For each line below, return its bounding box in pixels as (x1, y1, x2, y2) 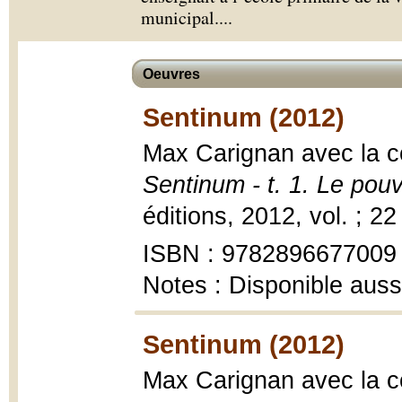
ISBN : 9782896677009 (143, 240, 397, 267)
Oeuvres (143, 66, 200, 82)
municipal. (141, 5, 219, 30)
